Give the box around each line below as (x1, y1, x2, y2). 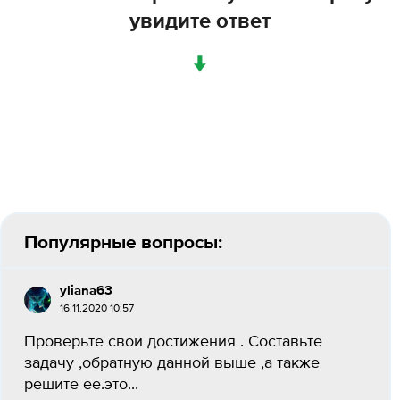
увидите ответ (129, 11, 271, 32)
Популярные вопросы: (24, 233, 222, 252)
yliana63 (60, 284, 112, 297)
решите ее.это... (24, 377, 138, 393)
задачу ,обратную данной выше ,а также (24, 355, 320, 371)
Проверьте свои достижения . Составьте (24, 334, 322, 350)
